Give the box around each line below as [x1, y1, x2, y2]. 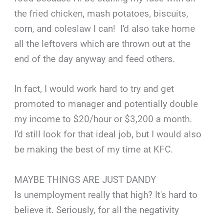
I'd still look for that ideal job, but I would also [14, 129, 202, 140]
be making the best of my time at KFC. [14, 144, 174, 155]
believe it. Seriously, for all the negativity [14, 204, 179, 216]
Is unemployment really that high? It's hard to [14, 189, 198, 200]
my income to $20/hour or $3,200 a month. [14, 113, 195, 125]
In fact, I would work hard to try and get [14, 83, 175, 95]
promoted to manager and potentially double [14, 98, 198, 110]
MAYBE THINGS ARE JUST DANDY [14, 174, 156, 185]
